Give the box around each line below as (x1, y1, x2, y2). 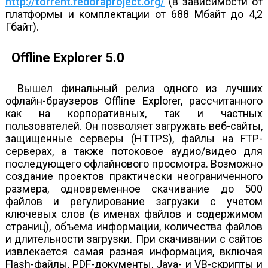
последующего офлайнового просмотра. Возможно (5, 157, 263, 170)
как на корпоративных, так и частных (5, 106, 263, 120)
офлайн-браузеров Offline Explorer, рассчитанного (5, 94, 263, 107)
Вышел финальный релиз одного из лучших (17, 81, 263, 95)
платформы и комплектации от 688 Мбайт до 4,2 (5, 8, 263, 21)
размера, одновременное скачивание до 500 (5, 182, 263, 195)
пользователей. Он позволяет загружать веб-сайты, (5, 119, 263, 132)
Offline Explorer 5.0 (11, 50, 124, 65)
